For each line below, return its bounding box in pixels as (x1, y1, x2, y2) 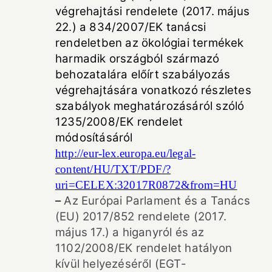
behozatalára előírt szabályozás (55, 67, 231, 81)
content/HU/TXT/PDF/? (55, 162, 171, 175)
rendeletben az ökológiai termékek (55, 35, 244, 50)
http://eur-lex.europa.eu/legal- (55, 146, 196, 160)
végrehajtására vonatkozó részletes (55, 83, 251, 97)
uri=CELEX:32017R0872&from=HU (55, 178, 237, 191)
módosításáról (55, 130, 133, 144)
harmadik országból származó (55, 51, 220, 66)
